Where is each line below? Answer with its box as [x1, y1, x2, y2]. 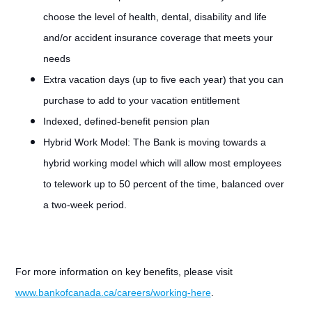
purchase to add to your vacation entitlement [42, 95, 240, 106]
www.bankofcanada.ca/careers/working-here [15, 287, 211, 298]
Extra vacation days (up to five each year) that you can [42, 74, 283, 85]
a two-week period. [42, 199, 127, 210]
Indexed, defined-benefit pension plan [42, 116, 210, 127]
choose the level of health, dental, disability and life [42, 11, 267, 22]
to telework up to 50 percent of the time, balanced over [42, 178, 284, 189]
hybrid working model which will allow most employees [42, 157, 281, 169]
